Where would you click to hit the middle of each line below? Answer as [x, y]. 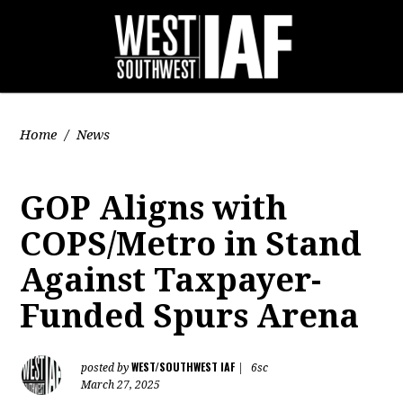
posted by [107, 368]
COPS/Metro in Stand [191, 244]
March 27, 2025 [121, 385]
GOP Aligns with [154, 208]
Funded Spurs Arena [190, 316]
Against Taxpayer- [171, 280]
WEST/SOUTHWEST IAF [184, 367]
